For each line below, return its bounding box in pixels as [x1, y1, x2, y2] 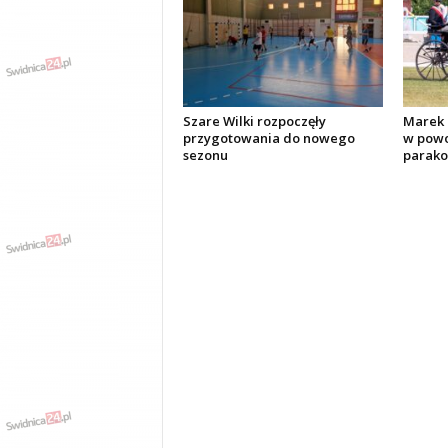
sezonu [182, 146, 228, 164]
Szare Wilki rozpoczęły [182, 112, 326, 130]
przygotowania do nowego [182, 129, 355, 147]
